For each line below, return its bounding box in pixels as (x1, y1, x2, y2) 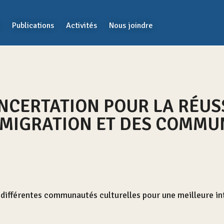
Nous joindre (109, 20, 153, 30)
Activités (66, 20, 97, 30)
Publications (12, 20, 54, 30)
